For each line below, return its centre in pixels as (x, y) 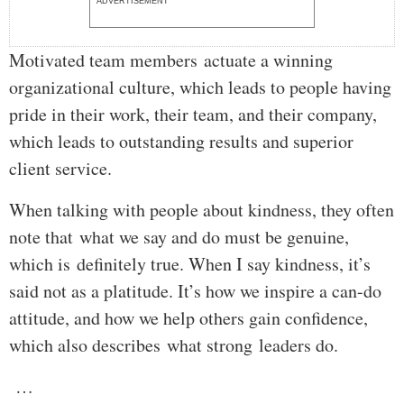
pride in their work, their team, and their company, (193, 115)
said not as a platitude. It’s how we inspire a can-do (195, 291)
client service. (60, 169)
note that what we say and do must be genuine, (179, 237)
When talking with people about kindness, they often (202, 210)
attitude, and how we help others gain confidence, (188, 318)
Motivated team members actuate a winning (171, 60)
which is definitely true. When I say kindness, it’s (190, 264)
